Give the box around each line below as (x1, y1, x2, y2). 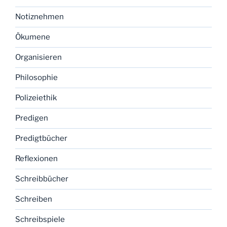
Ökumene (15, 32, 50, 42)
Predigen (15, 113, 48, 123)
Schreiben (15, 195, 52, 204)
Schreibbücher (15, 174, 68, 184)
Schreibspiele (15, 215, 65, 224)
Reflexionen (15, 154, 58, 164)
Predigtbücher (15, 134, 67, 143)
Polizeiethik (15, 93, 57, 103)
